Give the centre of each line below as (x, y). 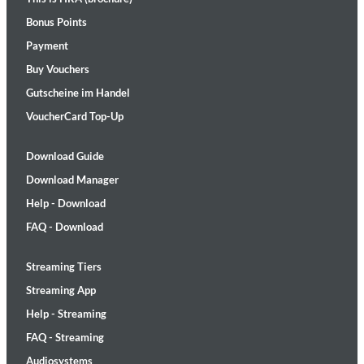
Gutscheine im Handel (78, 93)
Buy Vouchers (58, 69)
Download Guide (65, 156)
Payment (47, 45)
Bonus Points (56, 22)
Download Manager (72, 180)
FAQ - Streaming (65, 337)
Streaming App (61, 290)
